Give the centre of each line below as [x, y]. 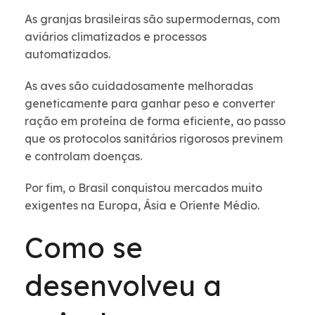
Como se [84, 248]
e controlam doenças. [85, 156]
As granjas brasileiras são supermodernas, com [152, 19]
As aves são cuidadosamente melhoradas [139, 86]
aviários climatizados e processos [116, 37]
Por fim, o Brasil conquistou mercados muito [143, 188]
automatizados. [69, 54]
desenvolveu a [123, 286]
